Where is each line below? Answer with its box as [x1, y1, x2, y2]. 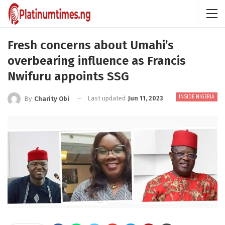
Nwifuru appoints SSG [8, 69, 129, 83]
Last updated [87, 94, 127, 102]
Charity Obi [34, 94, 69, 102]
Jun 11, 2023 [128, 94, 163, 102]
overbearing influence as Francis [8, 54, 186, 68]
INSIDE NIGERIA [179, 94, 214, 100]
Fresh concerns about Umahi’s [8, 38, 174, 52]
